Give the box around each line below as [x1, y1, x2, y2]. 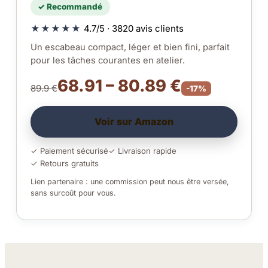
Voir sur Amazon [95, 115, 173, 127]
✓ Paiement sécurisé [30, 146, 108, 156]
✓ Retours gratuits [30, 159, 99, 169]
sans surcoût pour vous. [30, 188, 116, 197]
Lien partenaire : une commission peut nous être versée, [30, 176, 229, 186]
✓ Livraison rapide [108, 146, 176, 156]
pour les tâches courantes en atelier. [30, 55, 185, 66]
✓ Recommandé [38, 2, 103, 12]
